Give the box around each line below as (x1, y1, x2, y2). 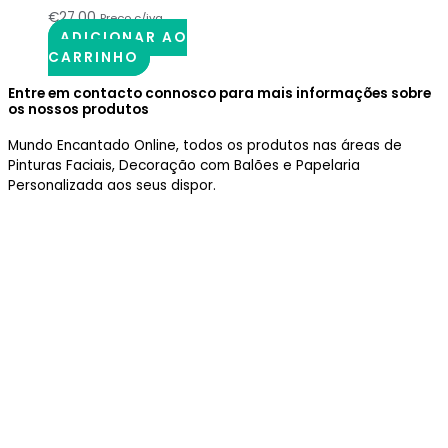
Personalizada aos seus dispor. (8, 176, 216, 196)
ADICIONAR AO (60, 27, 188, 47)
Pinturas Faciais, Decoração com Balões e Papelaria (8, 156, 360, 176)
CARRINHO (48, 47, 138, 67)
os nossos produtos (8, 99, 149, 119)
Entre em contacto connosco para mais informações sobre (8, 83, 431, 103)
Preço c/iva (100, 9, 163, 26)
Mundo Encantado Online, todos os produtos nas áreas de (8, 136, 402, 156)
